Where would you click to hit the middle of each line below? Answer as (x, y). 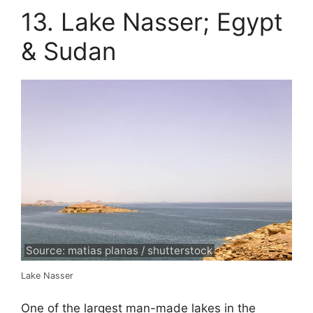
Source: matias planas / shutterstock (119, 251)
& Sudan (68, 51)
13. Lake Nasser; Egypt (152, 22)
